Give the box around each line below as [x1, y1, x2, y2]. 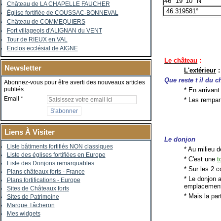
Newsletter [4, 64, 41, 72]
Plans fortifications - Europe [6, 177, 80, 184]
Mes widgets [6, 210, 40, 217]
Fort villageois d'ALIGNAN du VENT [6, 27, 102, 34]
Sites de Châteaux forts [6, 185, 69, 192]
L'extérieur [184, 66, 217, 74]
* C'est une [184, 155, 218, 163]
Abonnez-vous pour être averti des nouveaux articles [3, 79, 145, 86]
